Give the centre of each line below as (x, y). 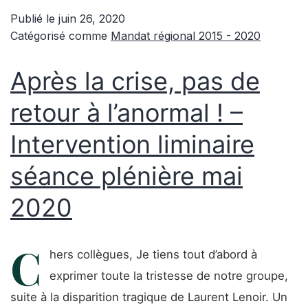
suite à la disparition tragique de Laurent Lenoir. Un (149, 297)
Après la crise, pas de (135, 81)
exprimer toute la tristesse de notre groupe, (169, 276)
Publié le (34, 19)
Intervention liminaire (132, 144)
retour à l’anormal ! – (126, 113)
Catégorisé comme (60, 36)
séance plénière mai (126, 176)
